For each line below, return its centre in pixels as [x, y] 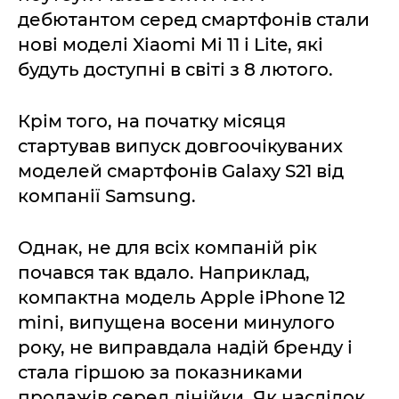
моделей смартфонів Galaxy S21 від [181, 171]
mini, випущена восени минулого [176, 322]
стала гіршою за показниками [160, 372]
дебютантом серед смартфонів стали [194, 20]
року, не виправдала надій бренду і [185, 347]
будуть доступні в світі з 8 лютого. [175, 69]
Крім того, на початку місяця [152, 121]
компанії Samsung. [107, 196]
